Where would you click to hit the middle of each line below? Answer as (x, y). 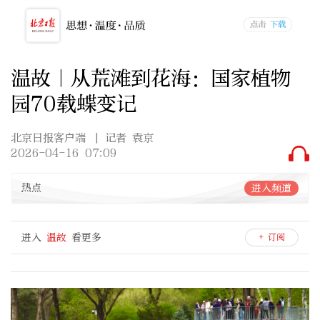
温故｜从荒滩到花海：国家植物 (151, 78)
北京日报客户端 (48, 138)
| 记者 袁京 (124, 138)
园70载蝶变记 (74, 104)
